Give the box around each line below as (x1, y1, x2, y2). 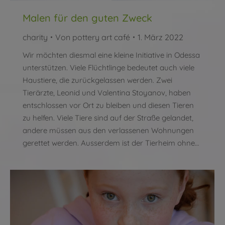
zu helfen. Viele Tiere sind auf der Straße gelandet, (23, 113, 193, 123)
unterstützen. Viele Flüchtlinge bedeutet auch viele (23, 63, 194, 73)
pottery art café (72, 32, 130, 43)
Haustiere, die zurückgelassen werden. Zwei (23, 75, 172, 85)
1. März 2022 (138, 32, 183, 43)
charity (23, 32, 48, 43)
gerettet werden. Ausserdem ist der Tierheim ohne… (23, 138, 199, 148)
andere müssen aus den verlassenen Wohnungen (23, 126, 194, 136)
